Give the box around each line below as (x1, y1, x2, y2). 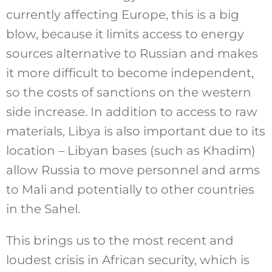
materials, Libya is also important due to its (5, 123, 265, 138)
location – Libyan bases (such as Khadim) (5, 143, 256, 158)
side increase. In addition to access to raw (5, 104, 257, 119)
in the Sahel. (5, 201, 80, 216)
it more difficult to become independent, (5, 65, 254, 80)
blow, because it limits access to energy (5, 26, 244, 41)
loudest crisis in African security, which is (5, 252, 250, 267)
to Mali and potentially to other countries (5, 182, 254, 197)
